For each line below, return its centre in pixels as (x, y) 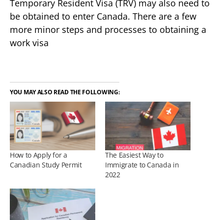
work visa (29, 43)
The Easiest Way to (134, 155)
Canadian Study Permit (46, 165)
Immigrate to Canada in (142, 165)
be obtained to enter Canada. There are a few (103, 16)
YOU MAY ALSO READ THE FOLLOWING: (65, 92)
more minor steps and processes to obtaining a (108, 29)
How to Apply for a (39, 155)
